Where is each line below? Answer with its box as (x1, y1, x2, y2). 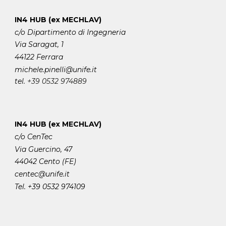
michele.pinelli (15, 65, 66, 74)
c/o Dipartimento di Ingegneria (15, 27, 126, 37)
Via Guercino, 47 (15, 144, 73, 154)
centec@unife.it (15, 169, 70, 179)
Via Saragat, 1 (15, 40, 64, 49)
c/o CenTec (15, 132, 53, 141)
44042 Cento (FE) (15, 157, 77, 166)
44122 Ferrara (15, 52, 64, 62)
